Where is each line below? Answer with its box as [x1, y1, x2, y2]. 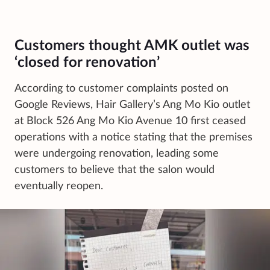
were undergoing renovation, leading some [14, 148, 219, 159]
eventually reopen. [14, 180, 103, 192]
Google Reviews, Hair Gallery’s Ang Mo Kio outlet [14, 99, 250, 110]
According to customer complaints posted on [14, 83, 228, 94]
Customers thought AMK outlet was [14, 38, 250, 53]
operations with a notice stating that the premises [14, 131, 253, 143]
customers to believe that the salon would [14, 164, 215, 175]
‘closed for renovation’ [14, 55, 160, 70]
